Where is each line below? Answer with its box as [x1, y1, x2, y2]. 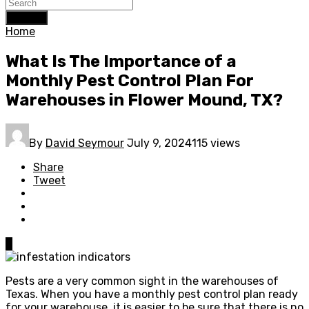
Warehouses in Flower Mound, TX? [6, 90, 283, 110]
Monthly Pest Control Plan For [6, 70, 254, 90]
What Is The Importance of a [6, 51, 237, 71]
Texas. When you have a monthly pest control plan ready [6, 287, 298, 301]
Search [11, 12, 42, 23]
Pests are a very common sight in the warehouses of [6, 274, 279, 288]
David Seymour [46, 136, 124, 150]
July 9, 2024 [127, 136, 192, 150]
